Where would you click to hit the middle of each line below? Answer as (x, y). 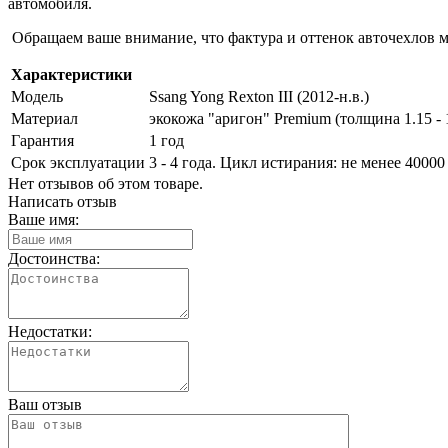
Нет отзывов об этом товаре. (105, 183)
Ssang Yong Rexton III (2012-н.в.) (259, 96)
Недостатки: (50, 331)
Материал (44, 118)
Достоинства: (54, 258)
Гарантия (42, 140)
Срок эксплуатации (78, 162)
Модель (37, 96)
